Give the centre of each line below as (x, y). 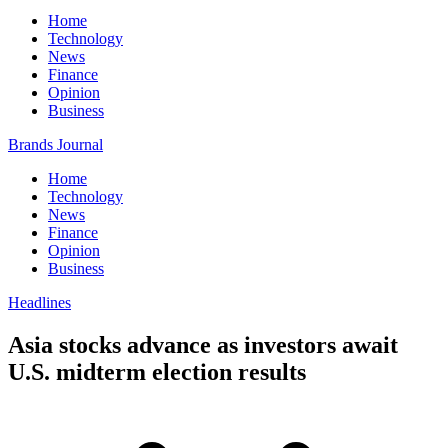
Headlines (39, 302)
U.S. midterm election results (157, 371)
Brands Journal (55, 144)
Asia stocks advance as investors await (203, 344)
